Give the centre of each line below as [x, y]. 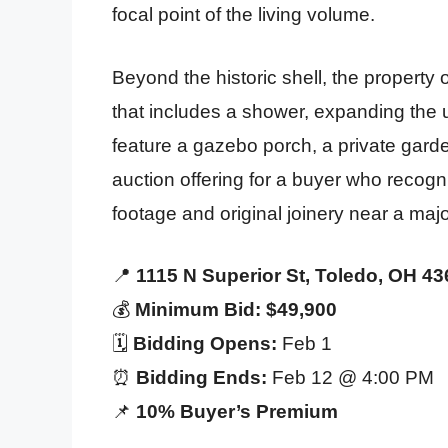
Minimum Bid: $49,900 [236, 310]
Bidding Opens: [205, 344]
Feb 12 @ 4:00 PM [350, 378]
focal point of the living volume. [243, 15]
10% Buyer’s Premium [237, 412]
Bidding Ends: [201, 378]
